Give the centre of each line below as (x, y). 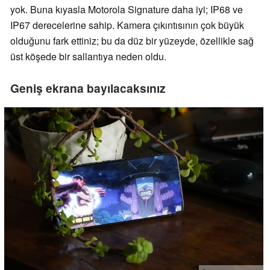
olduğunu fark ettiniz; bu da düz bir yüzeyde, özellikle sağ (132, 41)
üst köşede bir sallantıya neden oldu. (88, 57)
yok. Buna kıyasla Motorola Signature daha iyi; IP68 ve (127, 10)
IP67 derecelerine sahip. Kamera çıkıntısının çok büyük (127, 25)
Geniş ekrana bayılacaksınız (88, 88)
